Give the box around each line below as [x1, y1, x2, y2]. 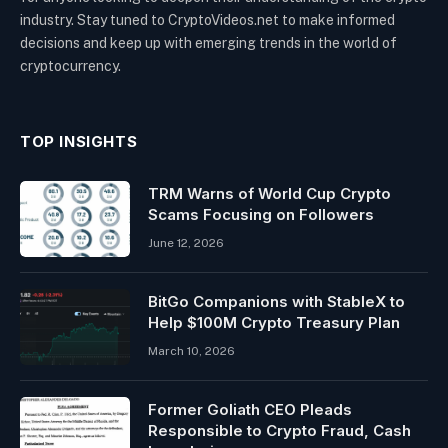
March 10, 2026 [148, 344, 235, 359]
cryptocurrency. [20, 58, 121, 75]
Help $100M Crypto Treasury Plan [148, 313, 400, 333]
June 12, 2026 [148, 236, 224, 251]
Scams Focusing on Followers [148, 205, 374, 225]
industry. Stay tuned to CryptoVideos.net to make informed [20, 12, 395, 29]
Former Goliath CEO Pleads [148, 400, 352, 420]
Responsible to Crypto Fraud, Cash [148, 421, 411, 441]
